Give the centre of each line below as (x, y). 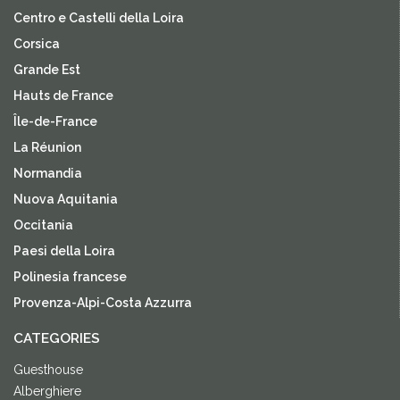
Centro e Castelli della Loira (99, 17)
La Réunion (47, 147)
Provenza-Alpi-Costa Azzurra (103, 302)
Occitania (43, 225)
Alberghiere (47, 391)
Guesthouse (48, 369)
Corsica (37, 43)
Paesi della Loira (64, 250)
